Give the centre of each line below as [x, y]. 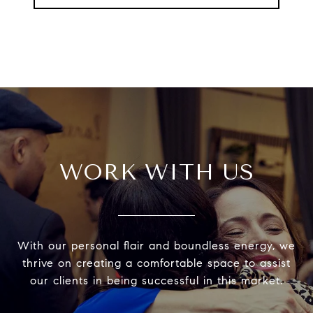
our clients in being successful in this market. [156, 281]
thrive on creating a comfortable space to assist [156, 263]
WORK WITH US [156, 173]
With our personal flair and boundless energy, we [156, 246]
